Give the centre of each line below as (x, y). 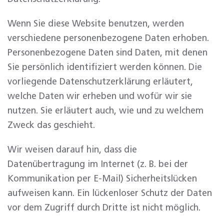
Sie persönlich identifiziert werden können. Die (105, 67)
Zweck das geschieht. (51, 125)
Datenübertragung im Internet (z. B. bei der (98, 164)
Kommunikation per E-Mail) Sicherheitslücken (102, 179)
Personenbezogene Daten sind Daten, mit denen (107, 53)
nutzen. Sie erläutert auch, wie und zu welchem (105, 111)
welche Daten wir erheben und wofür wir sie (100, 96)
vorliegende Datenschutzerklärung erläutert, (100, 82)
